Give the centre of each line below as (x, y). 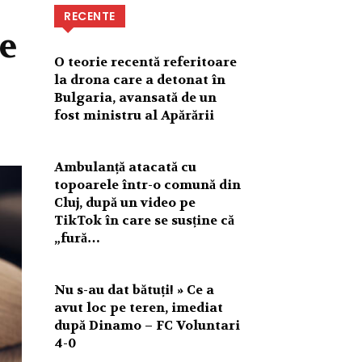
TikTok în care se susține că (145, 220)
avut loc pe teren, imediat (139, 307)
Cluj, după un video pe (125, 202)
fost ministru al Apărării (135, 115)
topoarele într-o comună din (148, 184)
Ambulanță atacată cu (126, 166)
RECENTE (90, 16)
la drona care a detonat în (140, 79)
